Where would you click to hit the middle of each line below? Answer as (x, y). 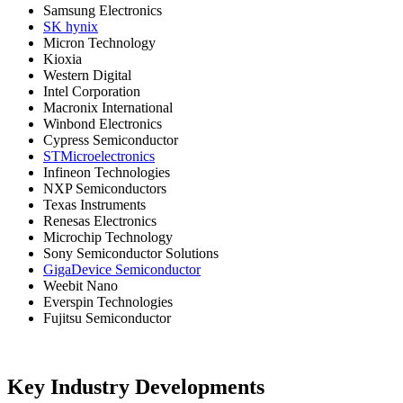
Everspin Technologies (108, 302)
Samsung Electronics (103, 11)
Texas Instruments (94, 205)
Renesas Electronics (100, 221)
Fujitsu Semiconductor (107, 318)
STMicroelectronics (99, 157)
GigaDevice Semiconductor (122, 270)
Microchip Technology (108, 237)
